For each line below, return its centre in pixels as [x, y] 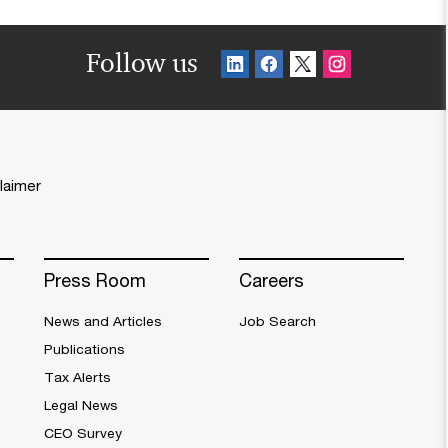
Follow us [142, 63]
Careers [271, 280]
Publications [84, 349]
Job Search [277, 321]
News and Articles [103, 321]
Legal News [81, 405]
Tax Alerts [77, 377]
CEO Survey [83, 433]
